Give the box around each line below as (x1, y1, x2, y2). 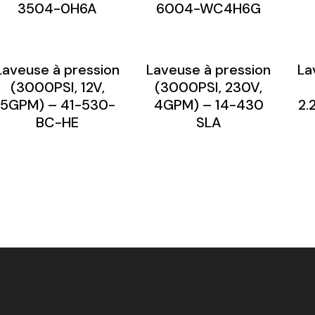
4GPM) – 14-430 (153, 95, 264, 114)
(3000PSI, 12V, (10, 77, 105, 96)
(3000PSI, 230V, (155, 77, 262, 96)
